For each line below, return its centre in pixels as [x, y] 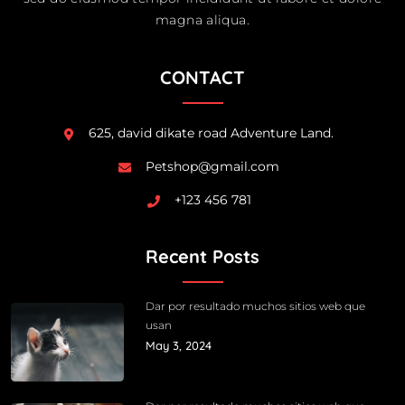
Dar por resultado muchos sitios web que [256, 306]
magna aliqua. [202, 20]
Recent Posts [202, 257]
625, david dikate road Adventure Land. [211, 133]
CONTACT [202, 78]
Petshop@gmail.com [212, 167]
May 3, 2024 [179, 346]
